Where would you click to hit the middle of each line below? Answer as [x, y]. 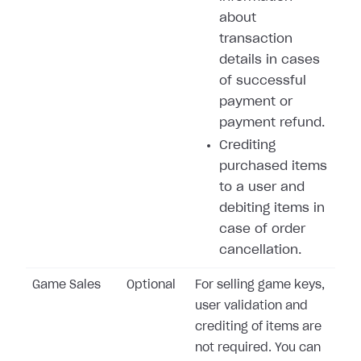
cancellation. [260, 250]
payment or [256, 102]
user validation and [251, 306]
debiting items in [272, 208]
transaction [256, 39]
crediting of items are [258, 327]
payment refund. [272, 123]
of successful [263, 81]
